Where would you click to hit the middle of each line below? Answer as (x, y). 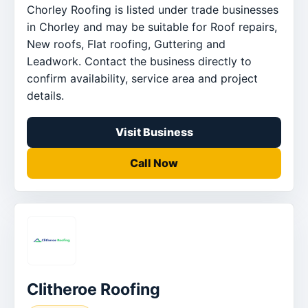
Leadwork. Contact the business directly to (139, 61)
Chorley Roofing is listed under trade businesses (153, 9)
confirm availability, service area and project (142, 78)
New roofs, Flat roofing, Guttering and (126, 44)
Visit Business (154, 132)
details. (45, 95)
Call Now (154, 163)
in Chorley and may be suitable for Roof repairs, (152, 26)
